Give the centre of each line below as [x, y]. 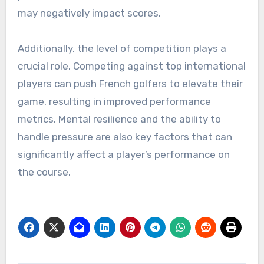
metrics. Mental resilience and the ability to [119, 119]
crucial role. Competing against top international [131, 66]
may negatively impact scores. [89, 13]
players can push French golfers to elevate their [130, 84]
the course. [44, 172]
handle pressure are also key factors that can [125, 137]
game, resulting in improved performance [114, 102]
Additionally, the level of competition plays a [122, 49]
